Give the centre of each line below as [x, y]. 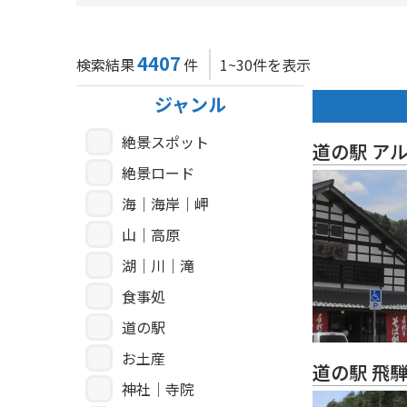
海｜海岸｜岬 [165, 204]
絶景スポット [165, 142]
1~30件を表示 [265, 65]
